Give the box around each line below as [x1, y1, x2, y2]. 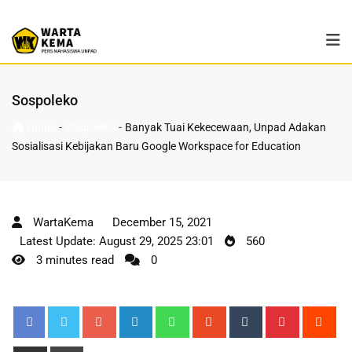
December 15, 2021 [112, 215, 212, 230]
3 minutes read [33, 253, 114, 268]
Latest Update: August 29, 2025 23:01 [20, 234, 214, 249]
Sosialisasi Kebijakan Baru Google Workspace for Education [12, 140, 301, 153]
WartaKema [33, 215, 93, 230]
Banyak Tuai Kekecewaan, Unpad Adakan [125, 121, 326, 134]
